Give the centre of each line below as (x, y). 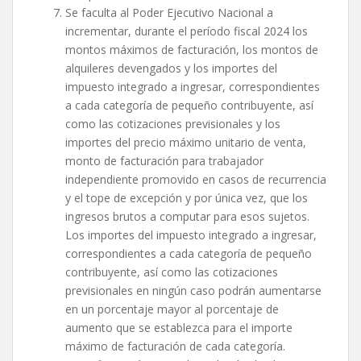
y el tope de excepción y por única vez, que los (187, 198)
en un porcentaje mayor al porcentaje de (172, 309)
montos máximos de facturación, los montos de (192, 50)
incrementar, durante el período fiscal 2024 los (187, 31)
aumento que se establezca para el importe (179, 328)
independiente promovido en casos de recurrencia (196, 180)
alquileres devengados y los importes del (171, 68)
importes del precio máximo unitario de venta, (186, 143)
